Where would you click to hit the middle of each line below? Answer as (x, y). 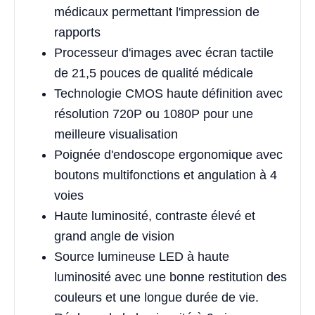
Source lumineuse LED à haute (142, 256)
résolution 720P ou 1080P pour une (154, 114)
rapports (77, 32)
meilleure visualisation (116, 134)
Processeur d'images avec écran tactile (164, 52)
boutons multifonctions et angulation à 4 (166, 175)
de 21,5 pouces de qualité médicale (154, 73)
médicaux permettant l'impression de (157, 12)
